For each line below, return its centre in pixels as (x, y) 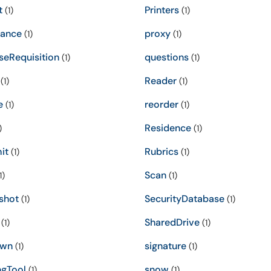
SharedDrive (172, 222)
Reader (161, 81)
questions (167, 57)
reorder (162, 104)
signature (165, 246)
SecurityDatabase (184, 199)
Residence (168, 128)
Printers (162, 10)
